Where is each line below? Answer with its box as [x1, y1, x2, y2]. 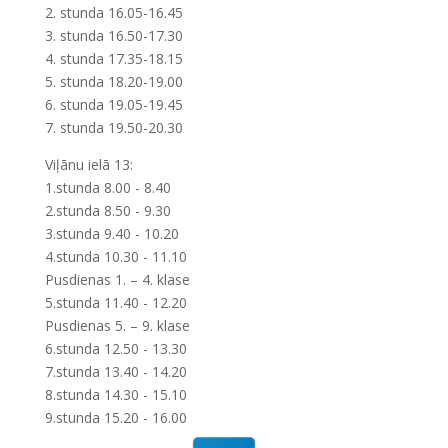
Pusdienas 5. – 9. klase [44, 316, 190, 336]
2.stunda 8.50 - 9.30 [44, 201, 171, 221]
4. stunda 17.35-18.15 [44, 49, 183, 69]
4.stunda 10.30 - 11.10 [44, 247, 187, 267]
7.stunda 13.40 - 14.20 [44, 362, 187, 382]
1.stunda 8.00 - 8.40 [44, 178, 171, 198]
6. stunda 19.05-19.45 [44, 95, 183, 115]
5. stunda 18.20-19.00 [44, 72, 183, 92]
